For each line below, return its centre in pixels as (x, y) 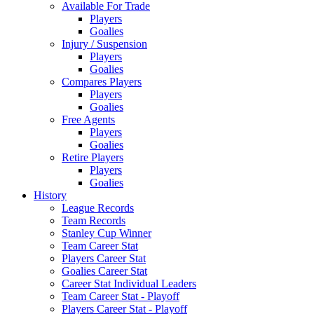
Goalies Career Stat (104, 271)
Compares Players (102, 82)
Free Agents (88, 120)
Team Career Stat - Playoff (121, 296)
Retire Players (93, 157)
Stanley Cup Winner (107, 233)
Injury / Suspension (104, 44)
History (50, 195)
